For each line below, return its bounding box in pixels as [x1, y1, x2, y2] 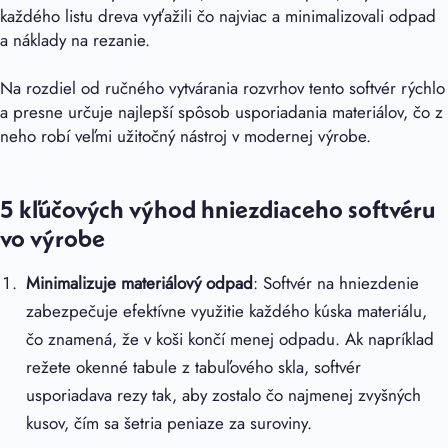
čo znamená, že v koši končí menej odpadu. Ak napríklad [26, 326, 435, 351]
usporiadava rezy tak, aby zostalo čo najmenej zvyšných [26, 382, 422, 407]
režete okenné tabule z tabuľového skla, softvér [26, 354, 362, 379]
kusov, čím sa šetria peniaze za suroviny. [26, 410, 313, 435]
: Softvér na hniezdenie [253, 270, 420, 295]
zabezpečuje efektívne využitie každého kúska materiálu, [26, 298, 428, 323]
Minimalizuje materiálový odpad [26, 270, 254, 295]
